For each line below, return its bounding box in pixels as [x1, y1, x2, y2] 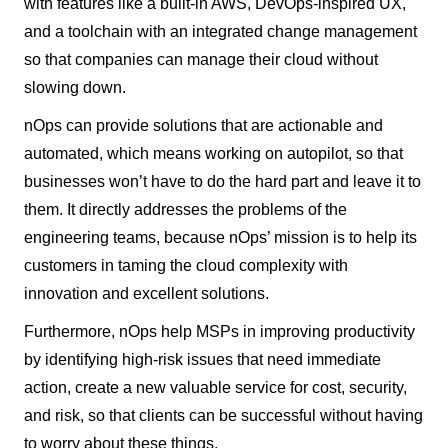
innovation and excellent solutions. [24, 285, 269, 302]
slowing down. [24, 79, 126, 96]
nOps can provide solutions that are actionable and [24, 117, 383, 134]
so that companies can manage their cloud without [24, 51, 378, 68]
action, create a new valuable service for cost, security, [24, 379, 407, 396]
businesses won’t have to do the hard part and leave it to [24, 173, 421, 190]
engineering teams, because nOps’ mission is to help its [24, 229, 417, 246]
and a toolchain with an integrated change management [24, 23, 417, 40]
